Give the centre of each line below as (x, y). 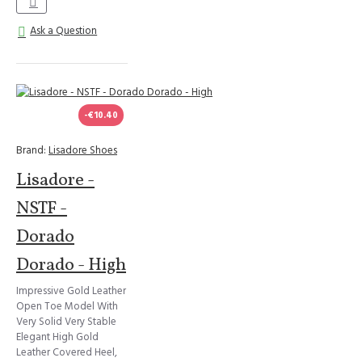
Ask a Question (64, 31)
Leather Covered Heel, (67, 352)
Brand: (31, 150)
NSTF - (42, 209)
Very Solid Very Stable (66, 322)
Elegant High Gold (57, 337)
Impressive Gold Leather (71, 291)
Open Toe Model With (67, 306)
